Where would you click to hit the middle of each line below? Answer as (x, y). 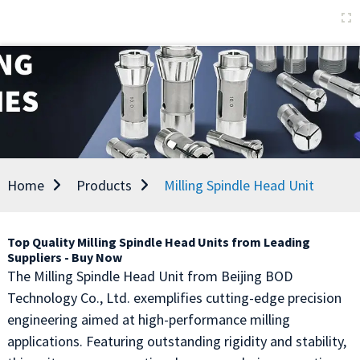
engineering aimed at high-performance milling (148, 319)
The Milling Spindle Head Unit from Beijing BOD (149, 276)
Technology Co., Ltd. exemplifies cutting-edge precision (174, 298)
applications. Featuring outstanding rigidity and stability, (176, 341)
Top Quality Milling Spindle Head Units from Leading (158, 242)
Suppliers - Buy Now (64, 257)
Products (104, 185)
